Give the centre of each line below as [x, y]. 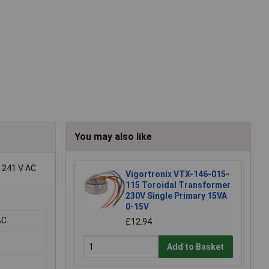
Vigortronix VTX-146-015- [177, 174]
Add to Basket [196, 246]
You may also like [113, 137]
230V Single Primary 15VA [176, 196]
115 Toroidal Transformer [178, 185]
